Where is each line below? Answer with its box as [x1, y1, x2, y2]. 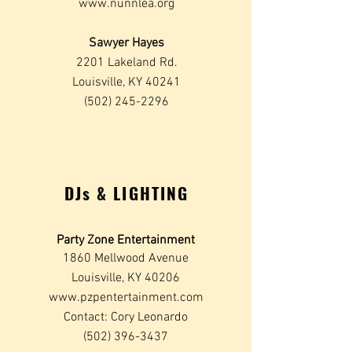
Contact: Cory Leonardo [64, 310, 188, 325]
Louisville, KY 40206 [71, 270, 180, 286]
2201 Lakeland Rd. [75, 55, 178, 71]
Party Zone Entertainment [57, 233, 195, 248]
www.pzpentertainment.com [48, 290, 203, 306]
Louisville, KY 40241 [72, 75, 181, 90]
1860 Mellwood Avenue [63, 251, 189, 266]
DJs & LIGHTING [64, 181, 189, 205]
